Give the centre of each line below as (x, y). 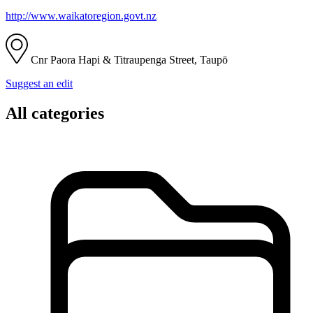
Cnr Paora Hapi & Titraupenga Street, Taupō (128, 59)
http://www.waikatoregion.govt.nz (81, 15)
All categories (55, 113)
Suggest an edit (39, 83)
